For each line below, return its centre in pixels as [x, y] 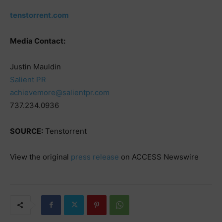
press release [95, 157]
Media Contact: [38, 41]
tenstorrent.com [39, 15]
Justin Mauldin [35, 66]
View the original [40, 157]
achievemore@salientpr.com [60, 92]
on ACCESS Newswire [159, 157]
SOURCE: [27, 131]
